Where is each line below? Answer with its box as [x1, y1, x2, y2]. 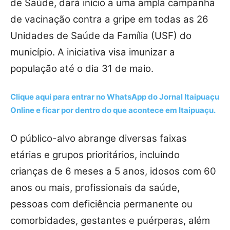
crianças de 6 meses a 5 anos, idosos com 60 [10, 165, 216, 178]
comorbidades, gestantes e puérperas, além [10, 215, 210, 227]
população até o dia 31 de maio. [10, 63, 154, 75]
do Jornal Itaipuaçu [146, 92, 219, 102]
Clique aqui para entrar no [10, 92, 107, 102]
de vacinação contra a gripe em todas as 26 [10, 13, 208, 26]
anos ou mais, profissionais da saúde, [10, 182, 180, 194]
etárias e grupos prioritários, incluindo [10, 149, 180, 161]
